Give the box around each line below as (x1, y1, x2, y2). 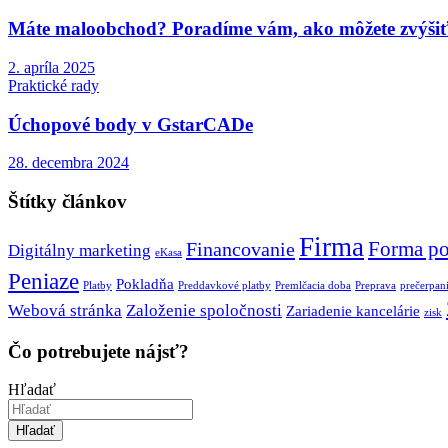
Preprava (355, 279, 396, 291)
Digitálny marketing (8, 240, 151, 260)
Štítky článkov (8, 191, 127, 213)
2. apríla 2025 (8, 58, 95, 76)
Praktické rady (8, 76, 99, 94)
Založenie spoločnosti (126, 300, 282, 320)
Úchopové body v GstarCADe (8, 113, 253, 135)
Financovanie (186, 237, 295, 260)
